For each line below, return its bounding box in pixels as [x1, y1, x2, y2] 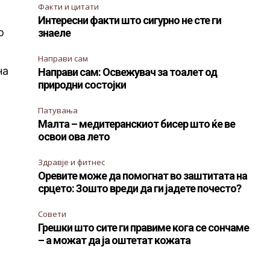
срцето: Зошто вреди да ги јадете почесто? [38, 182, 242, 195]
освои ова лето [38, 130, 110, 143]
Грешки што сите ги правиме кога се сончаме [38, 221, 250, 234]
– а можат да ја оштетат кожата [38, 234, 191, 246]
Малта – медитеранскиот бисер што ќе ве [38, 118, 236, 130]
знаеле [38, 27, 71, 39]
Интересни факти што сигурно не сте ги [38, 14, 222, 27]
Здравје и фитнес [38, 157, 105, 168]
